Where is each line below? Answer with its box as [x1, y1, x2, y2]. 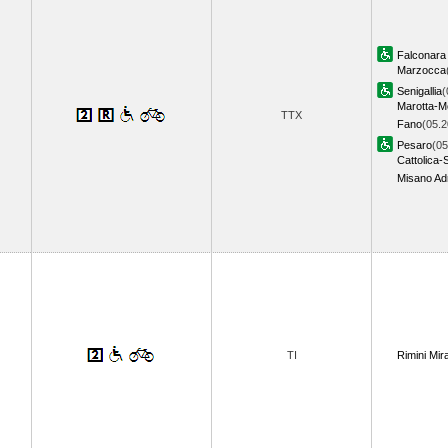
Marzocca [397, 64, 446, 76]
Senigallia [397, 85, 442, 97]
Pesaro [397, 139, 432, 151]
